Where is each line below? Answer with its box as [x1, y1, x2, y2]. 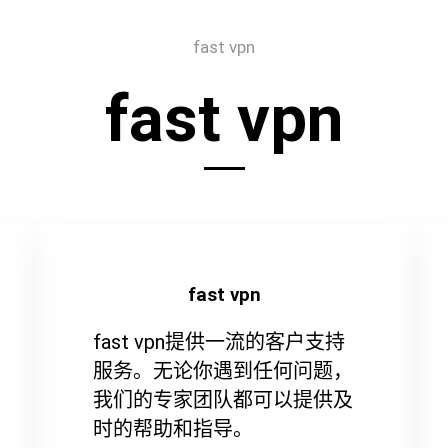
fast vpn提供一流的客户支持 [92, 329, 345, 354]
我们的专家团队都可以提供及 [92, 387, 353, 412]
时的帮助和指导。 [92, 416, 253, 441]
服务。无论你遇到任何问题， [92, 358, 353, 383]
